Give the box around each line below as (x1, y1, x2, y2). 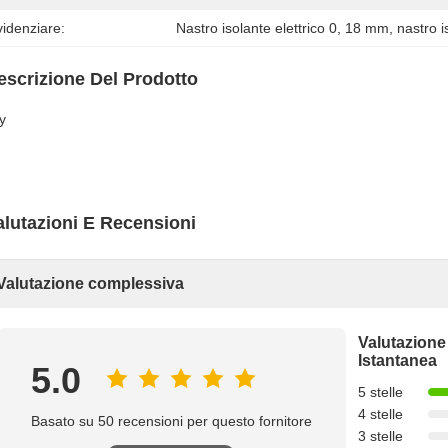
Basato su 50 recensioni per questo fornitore (30, 413, 312, 429)
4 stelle (358, 406, 403, 422)
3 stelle (358, 428, 403, 444)
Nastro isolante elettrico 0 (176, 20, 338, 36)
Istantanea (358, 352, 437, 369)
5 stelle (358, 384, 403, 400)
